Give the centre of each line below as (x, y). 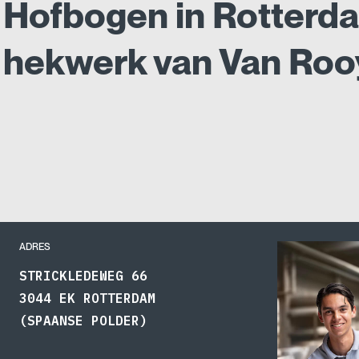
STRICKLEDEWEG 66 (83, 275)
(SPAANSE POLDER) (83, 320)
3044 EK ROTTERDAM (87, 298)
